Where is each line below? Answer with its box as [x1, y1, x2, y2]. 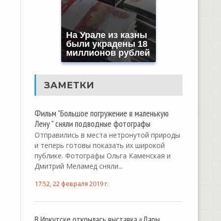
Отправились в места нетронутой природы [34, 130, 180, 140]
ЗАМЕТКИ [43, 79, 94, 91]
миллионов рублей [66, 48, 150, 58]
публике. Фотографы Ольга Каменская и [34, 151, 171, 160]
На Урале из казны [66, 30, 147, 40]
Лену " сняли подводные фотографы [34, 117, 150, 129]
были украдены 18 [66, 39, 147, 49]
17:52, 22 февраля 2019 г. [34, 180, 109, 188]
